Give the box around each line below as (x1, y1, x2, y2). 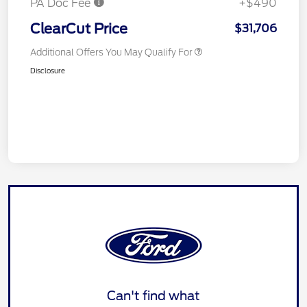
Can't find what (107, 288, 200, 303)
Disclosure (30, 66, 65, 75)
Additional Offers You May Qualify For (30, 47, 193, 58)
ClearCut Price (30, 20, 127, 37)
